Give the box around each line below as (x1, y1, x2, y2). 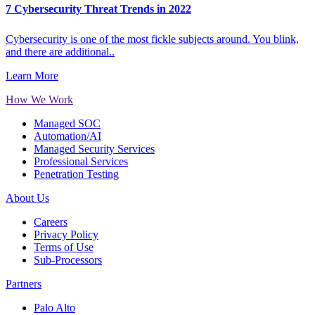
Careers (34, 215, 67, 228)
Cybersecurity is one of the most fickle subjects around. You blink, (6, 32, 299, 45)
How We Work (6, 93, 73, 105)
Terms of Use (34, 240, 94, 253)
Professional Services (34, 155, 128, 167)
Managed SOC (34, 117, 101, 129)
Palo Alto (34, 301, 75, 314)
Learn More (6, 69, 58, 82)
